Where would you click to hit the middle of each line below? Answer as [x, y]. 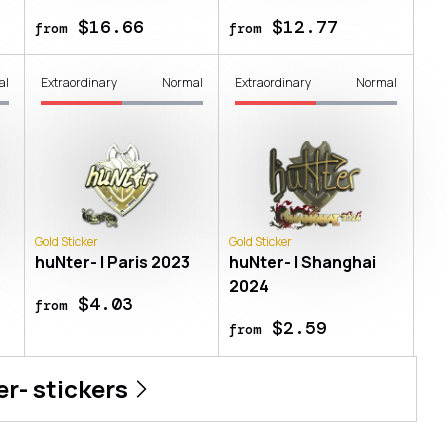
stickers [77, 388]
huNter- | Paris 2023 [112, 261]
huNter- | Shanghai [302, 261]
